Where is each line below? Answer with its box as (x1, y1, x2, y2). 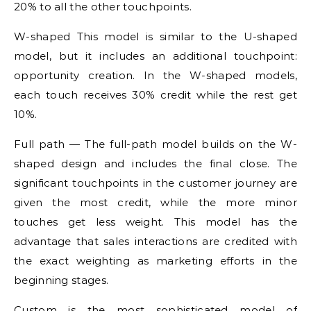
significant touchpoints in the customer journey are (14, 176, 297, 190)
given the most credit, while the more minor (14, 196, 297, 209)
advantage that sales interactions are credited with (14, 235, 297, 248)
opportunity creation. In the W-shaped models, (14, 69, 297, 82)
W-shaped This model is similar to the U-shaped (14, 30, 297, 43)
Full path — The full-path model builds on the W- (14, 137, 297, 151)
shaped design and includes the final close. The (14, 157, 297, 170)
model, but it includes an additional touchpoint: (14, 49, 297, 62)
